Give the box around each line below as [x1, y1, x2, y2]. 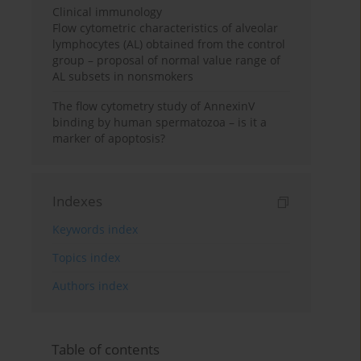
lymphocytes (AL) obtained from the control [52, 36, 286, 52]
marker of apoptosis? [52, 131, 166, 147]
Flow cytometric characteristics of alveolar [52, 20, 279, 36]
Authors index [52, 278, 129, 294]
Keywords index [52, 222, 139, 238]
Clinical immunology [52, 4, 163, 20]
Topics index [52, 250, 121, 266]
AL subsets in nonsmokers [52, 68, 194, 85]
